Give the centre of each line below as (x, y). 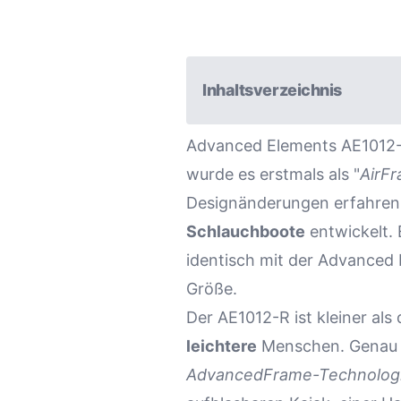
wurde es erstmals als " (273, 175)
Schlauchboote (246, 232)
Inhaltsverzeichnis (272, 90)
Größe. (212, 289)
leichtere (222, 346)
